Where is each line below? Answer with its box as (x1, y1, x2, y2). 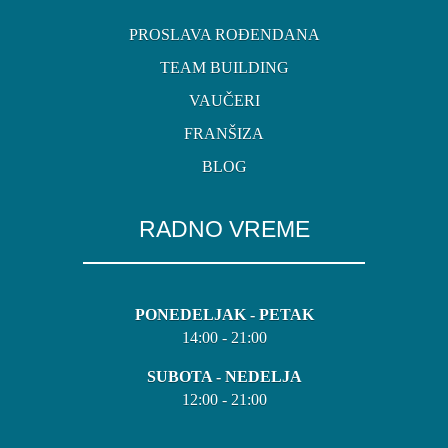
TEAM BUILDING (159, 58, 289, 76)
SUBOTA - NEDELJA (146, 367, 302, 385)
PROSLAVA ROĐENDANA (128, 25, 320, 43)
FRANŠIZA (184, 124, 264, 142)
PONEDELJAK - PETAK (134, 305, 314, 323)
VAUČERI (188, 91, 260, 109)
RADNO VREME (138, 215, 310, 242)
